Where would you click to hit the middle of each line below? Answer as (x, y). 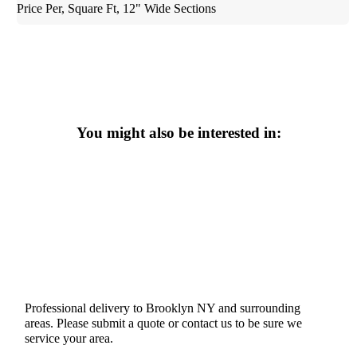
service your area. (69, 338)
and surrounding (258, 308)
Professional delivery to (86, 308)
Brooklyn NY (181, 308)
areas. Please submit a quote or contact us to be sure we (164, 323)
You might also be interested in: (178, 132)
